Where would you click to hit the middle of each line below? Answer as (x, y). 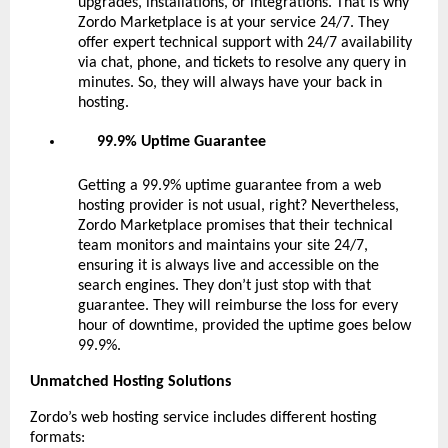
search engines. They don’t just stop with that (224, 285)
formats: (57, 437)
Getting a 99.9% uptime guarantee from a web (229, 185)
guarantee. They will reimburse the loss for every (238, 305)
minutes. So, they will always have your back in (230, 82)
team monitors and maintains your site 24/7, (223, 245)
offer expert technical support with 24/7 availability (245, 42)
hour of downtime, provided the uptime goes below (244, 325)
